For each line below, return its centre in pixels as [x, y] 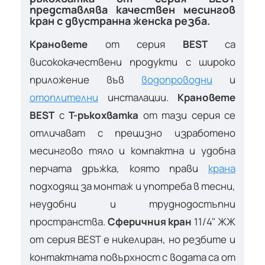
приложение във [85, 79]
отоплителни [64, 97]
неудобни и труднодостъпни [132, 203]
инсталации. [138, 97]
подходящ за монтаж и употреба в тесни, [132, 186]
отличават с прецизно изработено [132, 132]
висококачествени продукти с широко [132, 62]
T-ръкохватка [104, 115]
